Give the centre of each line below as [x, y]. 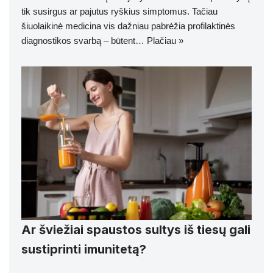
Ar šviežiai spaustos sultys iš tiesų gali [136, 229]
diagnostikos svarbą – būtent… [84, 40]
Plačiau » [165, 40]
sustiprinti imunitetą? [84, 249]
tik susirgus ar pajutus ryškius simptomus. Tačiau [119, 11]
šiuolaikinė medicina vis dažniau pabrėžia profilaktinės [128, 26]
